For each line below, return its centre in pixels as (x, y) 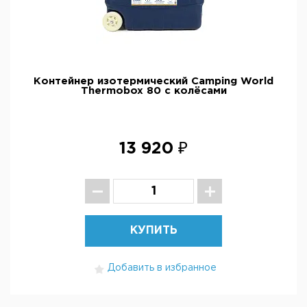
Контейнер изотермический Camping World (153, 81)
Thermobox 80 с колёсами (153, 91)
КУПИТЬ (153, 231)
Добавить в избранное (162, 268)
